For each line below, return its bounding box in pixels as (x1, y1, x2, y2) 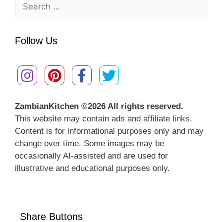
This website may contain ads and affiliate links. (15, 113, 192, 123)
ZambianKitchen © (15, 101, 88, 111)
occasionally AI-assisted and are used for (15, 151, 168, 161)
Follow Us (15, 35, 57, 46)
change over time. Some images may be (15, 138, 164, 148)
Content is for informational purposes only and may (15, 126, 204, 136)
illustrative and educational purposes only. (15, 163, 170, 173)
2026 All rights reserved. (88, 101, 183, 111)
